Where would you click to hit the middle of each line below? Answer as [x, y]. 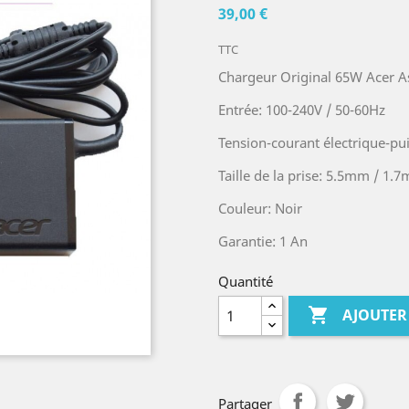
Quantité [246, 281]
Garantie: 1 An [263, 241]
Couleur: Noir [260, 208]
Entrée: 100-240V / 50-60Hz [302, 110]
